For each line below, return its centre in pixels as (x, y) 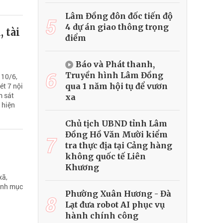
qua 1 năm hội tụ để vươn (116, 86)
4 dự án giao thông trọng (117, 27)
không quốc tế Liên (106, 157)
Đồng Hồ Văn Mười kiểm (116, 135)
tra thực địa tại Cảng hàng (119, 146)
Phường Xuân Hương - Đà (118, 194)
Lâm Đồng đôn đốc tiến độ (119, 16)
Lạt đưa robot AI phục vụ (115, 205)
